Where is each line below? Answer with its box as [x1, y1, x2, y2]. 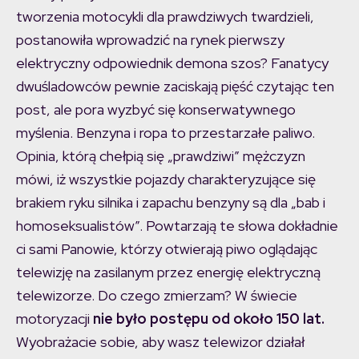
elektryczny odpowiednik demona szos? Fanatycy [16, 53, 329, 72]
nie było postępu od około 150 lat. [93, 309, 325, 328]
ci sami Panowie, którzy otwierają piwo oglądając [16, 239, 317, 258]
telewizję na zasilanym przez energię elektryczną [16, 262, 321, 281]
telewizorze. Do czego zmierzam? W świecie [16, 285, 297, 305]
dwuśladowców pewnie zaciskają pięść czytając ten [16, 76, 334, 95]
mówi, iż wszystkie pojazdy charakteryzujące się [16, 169, 316, 188]
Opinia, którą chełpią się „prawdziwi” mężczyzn [16, 146, 305, 165]
